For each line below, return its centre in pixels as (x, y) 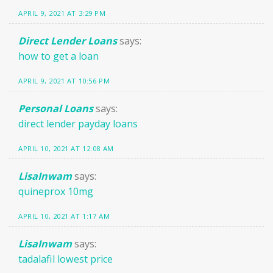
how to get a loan (58, 56)
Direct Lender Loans (68, 41)
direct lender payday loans (78, 124)
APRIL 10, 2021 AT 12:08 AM (66, 149)
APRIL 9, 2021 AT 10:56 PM (64, 81)
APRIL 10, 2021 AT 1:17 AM (64, 216)
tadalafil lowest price (66, 259)
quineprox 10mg (56, 191)
